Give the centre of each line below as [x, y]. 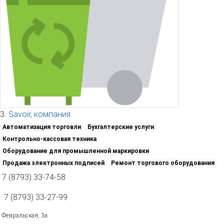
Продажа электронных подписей [53, 163]
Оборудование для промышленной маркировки [75, 151]
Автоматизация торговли [41, 127]
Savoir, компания [39, 114]
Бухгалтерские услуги [121, 127]
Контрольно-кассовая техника [49, 139]
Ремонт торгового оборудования [163, 163]
